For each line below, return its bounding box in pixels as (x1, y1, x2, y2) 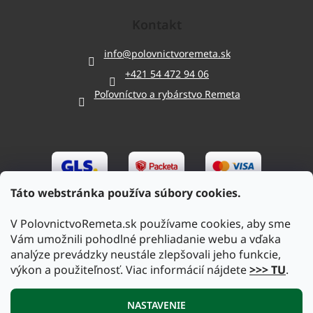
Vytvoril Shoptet (65, 288, 139, 302)
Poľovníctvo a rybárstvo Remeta (94, 87, 240, 101)
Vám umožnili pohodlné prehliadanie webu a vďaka (10, 231, 281, 247)
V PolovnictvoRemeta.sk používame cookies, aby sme (10, 216, 291, 231)
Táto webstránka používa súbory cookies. (10, 185, 241, 201)
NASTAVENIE (127, 298, 186, 312)
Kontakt (131, 16, 182, 34)
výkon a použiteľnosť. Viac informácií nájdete (10, 262, 249, 277)
